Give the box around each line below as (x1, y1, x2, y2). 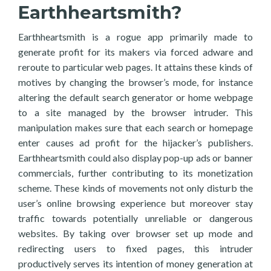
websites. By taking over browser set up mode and (18, 227, 253, 239)
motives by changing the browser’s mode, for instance (18, 76, 253, 88)
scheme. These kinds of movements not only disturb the (18, 182, 253, 194)
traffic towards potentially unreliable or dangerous (18, 212, 253, 224)
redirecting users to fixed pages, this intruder (18, 243, 253, 254)
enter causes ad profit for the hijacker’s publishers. (18, 137, 253, 148)
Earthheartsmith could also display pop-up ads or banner (18, 152, 253, 163)
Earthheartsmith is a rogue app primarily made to (18, 31, 253, 42)
